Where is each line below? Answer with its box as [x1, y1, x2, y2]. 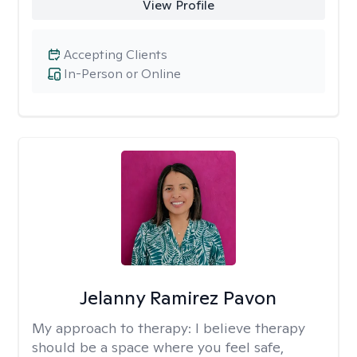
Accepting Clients [64, 46, 167, 63]
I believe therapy [195, 319, 305, 337]
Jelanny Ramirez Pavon [80, 285, 277, 310]
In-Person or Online [64, 65, 181, 82]
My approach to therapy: [32, 319, 195, 337]
